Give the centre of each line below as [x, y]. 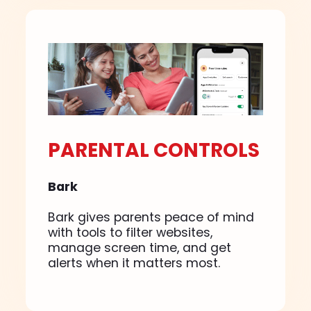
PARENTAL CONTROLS [154, 150]
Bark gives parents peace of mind [151, 217]
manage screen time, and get [140, 247]
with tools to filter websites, [131, 232]
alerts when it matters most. [134, 263]
